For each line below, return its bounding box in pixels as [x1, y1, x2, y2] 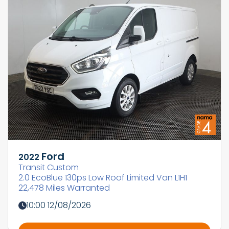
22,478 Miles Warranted [18, 181, 110, 194]
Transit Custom [18, 161, 79, 173]
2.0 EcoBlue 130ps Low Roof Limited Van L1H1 [18, 171, 187, 184]
